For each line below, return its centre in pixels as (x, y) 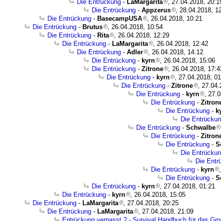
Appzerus (156, 10)
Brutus (92, 27)
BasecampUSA (120, 18)
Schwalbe (201, 128)
